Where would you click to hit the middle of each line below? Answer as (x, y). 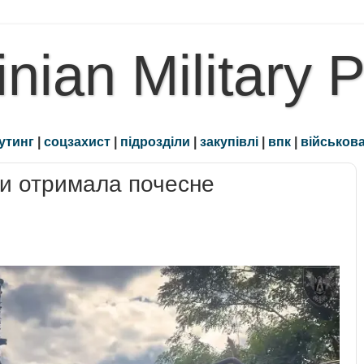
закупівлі (229, 142)
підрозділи (155, 142)
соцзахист (77, 142)
